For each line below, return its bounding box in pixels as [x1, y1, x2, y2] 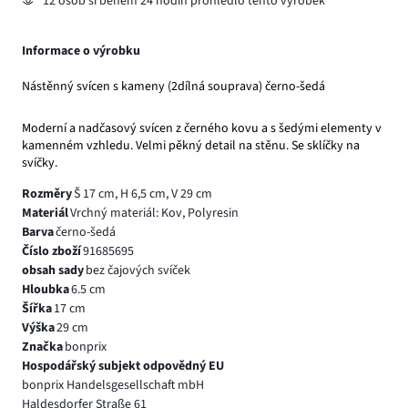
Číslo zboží [22, 241, 81, 260]
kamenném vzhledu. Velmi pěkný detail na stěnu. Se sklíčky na [22, 136, 360, 155]
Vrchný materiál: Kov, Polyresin [69, 203, 239, 222]
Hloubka [22, 280, 69, 299]
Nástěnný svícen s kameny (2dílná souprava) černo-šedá [22, 77, 325, 97]
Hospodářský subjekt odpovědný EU [22, 356, 224, 375]
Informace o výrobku [22, 42, 140, 61]
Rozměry [22, 184, 72, 203]
